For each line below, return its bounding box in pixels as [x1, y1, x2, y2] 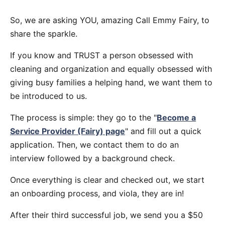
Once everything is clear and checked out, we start [10, 174, 204, 185]
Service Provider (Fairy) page [10, 126, 125, 136]
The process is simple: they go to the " [10, 112, 157, 123]
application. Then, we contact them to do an [10, 139, 179, 150]
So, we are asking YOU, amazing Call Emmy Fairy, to [10, 15, 209, 25]
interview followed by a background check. [10, 153, 175, 163]
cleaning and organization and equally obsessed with [10, 63, 212, 74]
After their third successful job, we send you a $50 [10, 209, 203, 220]
